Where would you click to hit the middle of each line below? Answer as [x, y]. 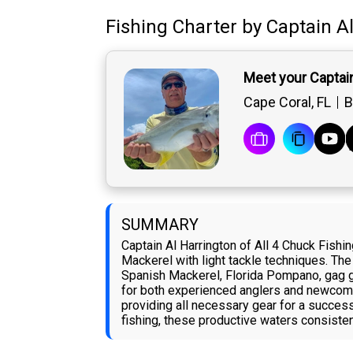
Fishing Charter [172, 27]
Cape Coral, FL [287, 102]
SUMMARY [160, 225]
